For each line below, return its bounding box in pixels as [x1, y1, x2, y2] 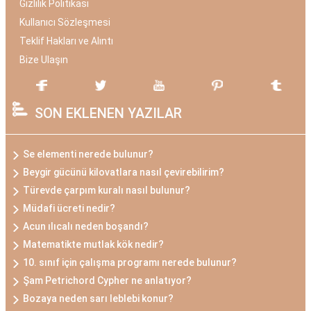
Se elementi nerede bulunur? [23, 149, 153, 160]
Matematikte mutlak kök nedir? [23, 239, 164, 250]
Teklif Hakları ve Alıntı [19, 35, 113, 47]
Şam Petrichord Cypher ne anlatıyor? [23, 275, 192, 286]
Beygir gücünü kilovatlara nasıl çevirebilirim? [23, 167, 224, 178]
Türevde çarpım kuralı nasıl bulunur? [23, 185, 190, 196]
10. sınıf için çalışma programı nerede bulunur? [23, 257, 237, 268]
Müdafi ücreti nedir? [23, 203, 115, 214]
